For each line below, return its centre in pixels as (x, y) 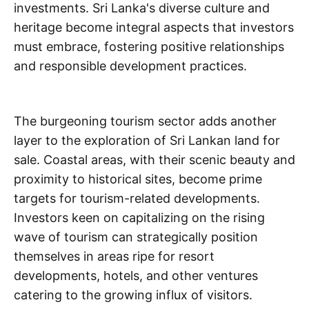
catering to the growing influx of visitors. (133, 295)
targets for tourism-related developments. (137, 198)
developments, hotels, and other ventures (136, 276)
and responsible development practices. (130, 66)
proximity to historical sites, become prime (138, 179)
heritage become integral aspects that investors (154, 27)
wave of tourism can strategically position (136, 237)
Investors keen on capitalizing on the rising (139, 218)
